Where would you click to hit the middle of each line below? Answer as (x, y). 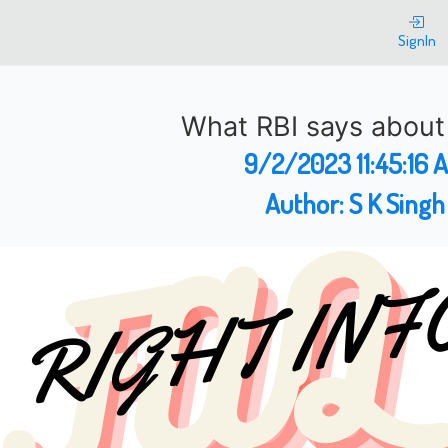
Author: (307, 203)
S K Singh (397, 203)
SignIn (417, 40)
